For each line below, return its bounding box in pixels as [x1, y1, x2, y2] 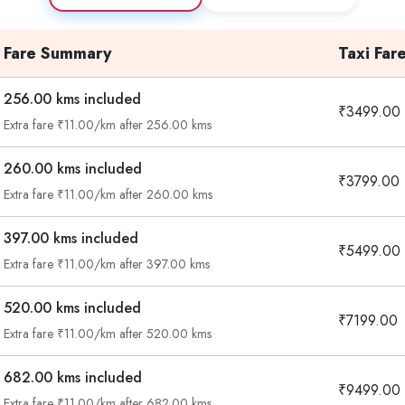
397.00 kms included [4, 228, 138, 249]
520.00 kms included [4, 297, 141, 318]
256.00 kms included [4, 89, 141, 109]
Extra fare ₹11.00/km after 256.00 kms [4, 116, 212, 134]
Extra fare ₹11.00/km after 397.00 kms [4, 255, 210, 273]
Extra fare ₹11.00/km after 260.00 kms [4, 185, 212, 203]
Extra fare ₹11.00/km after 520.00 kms [4, 325, 212, 343]
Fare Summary [4, 42, 111, 65]
